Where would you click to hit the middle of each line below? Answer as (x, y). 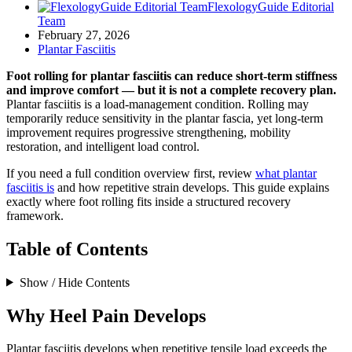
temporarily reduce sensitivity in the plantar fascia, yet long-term (165, 118)
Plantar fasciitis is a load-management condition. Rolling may (158, 104)
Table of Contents (77, 249)
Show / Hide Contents (74, 282)
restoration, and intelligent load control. (103, 146)
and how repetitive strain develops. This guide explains (192, 187)
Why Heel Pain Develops (106, 315)
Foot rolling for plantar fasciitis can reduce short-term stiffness (172, 75)
